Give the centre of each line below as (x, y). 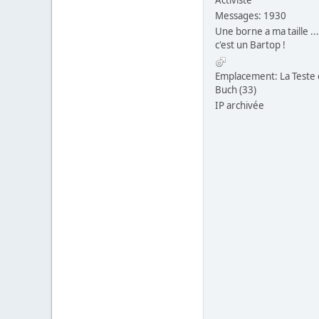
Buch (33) (236, 90)
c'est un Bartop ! (250, 45)
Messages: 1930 (251, 16)
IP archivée (240, 106)
